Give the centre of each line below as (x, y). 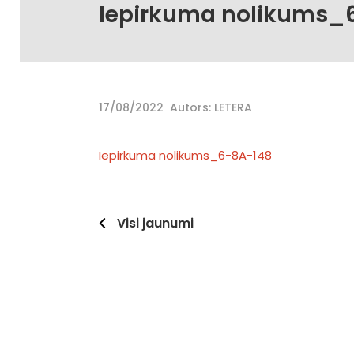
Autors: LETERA (211, 108)
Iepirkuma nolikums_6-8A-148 (185, 156)
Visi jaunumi (155, 224)
